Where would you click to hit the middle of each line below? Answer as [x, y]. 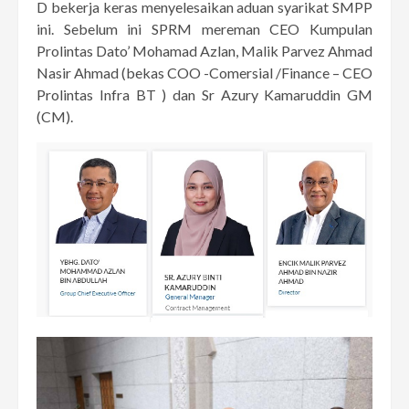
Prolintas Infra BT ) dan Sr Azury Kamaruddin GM [204, 94]
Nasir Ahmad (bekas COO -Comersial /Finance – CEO [204, 72]
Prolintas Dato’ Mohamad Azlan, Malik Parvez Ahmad [204, 50]
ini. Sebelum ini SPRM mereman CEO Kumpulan [204, 28]
